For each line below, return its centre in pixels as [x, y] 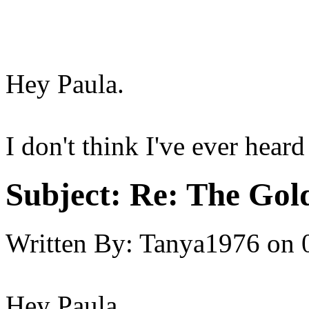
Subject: [63, 194]
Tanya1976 [200, 243]
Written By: [69, 243]
